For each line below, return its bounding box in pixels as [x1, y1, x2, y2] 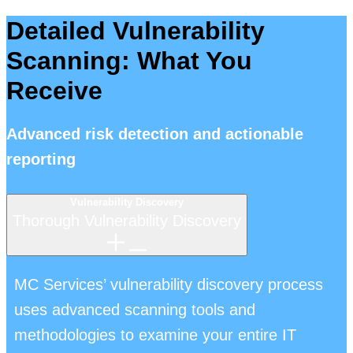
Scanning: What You [6, 46, 252, 75]
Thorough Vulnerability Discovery [13, 211, 241, 229]
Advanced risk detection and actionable [6, 124, 303, 143]
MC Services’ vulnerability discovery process [14, 275, 323, 293]
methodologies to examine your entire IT [14, 325, 296, 344]
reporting [6, 150, 76, 168]
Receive [6, 76, 102, 105]
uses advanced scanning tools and [14, 300, 255, 318]
